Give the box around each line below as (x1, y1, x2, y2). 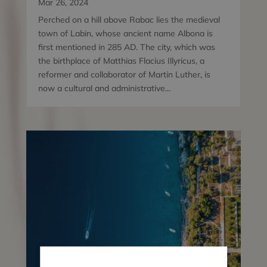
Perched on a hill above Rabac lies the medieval (38, 14, 220, 26)
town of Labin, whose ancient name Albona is (38, 28, 213, 39)
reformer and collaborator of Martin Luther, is (38, 69, 210, 80)
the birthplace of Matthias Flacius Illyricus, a (38, 55, 204, 67)
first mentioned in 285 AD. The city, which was (38, 42, 215, 53)
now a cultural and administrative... (38, 83, 170, 94)
